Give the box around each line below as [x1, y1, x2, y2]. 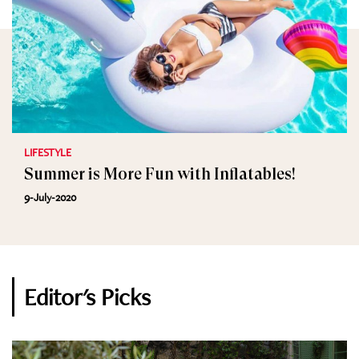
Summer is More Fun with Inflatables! [24, 165, 296, 184]
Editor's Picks [24, 281, 151, 313]
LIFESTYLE [24, 145, 71, 159]
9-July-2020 [24, 190, 76, 204]
